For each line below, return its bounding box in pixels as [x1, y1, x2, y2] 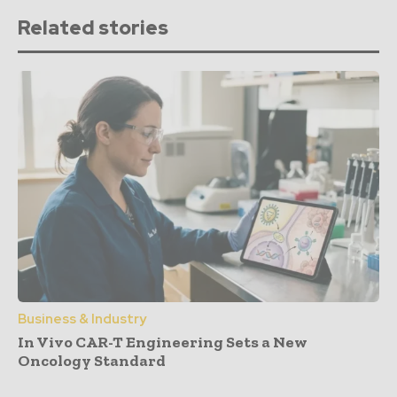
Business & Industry [18, 309, 146, 328]
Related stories [18, 14, 168, 41]
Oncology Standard [18, 350, 166, 370]
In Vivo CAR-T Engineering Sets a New [18, 331, 307, 352]
